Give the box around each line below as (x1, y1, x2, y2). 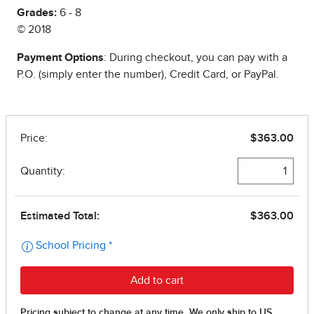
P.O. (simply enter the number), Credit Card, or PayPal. (17, 69, 279, 81)
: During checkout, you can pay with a (104, 52, 287, 64)
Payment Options (17, 52, 104, 64)
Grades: (17, 7, 57, 19)
